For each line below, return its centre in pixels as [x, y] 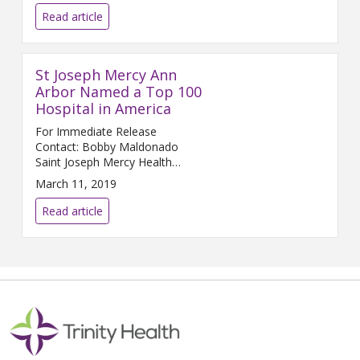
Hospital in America [103, 108]
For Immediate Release [96, 131]
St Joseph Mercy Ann [106, 74]
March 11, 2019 [76, 183]
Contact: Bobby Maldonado [59, 146]
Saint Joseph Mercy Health [104, 162]
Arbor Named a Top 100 [119, 91]
